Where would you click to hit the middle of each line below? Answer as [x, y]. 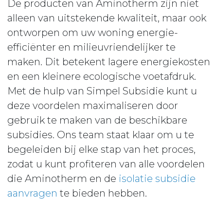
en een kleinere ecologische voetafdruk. [102, 76]
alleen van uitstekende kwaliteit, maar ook [107, 18]
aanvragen [32, 193]
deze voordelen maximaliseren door [93, 106]
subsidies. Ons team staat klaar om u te [101, 135]
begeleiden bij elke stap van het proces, [101, 149]
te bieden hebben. [102, 193]
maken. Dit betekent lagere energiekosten [109, 62]
